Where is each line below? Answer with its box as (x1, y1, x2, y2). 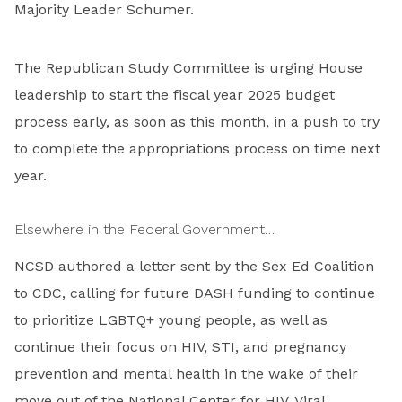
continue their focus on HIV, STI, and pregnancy (14, 337, 346, 355)
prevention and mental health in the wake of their (14, 364, 358, 382)
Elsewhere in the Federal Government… (14, 220, 275, 238)
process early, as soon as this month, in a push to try (14, 112, 380, 130)
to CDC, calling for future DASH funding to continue (14, 284, 375, 301)
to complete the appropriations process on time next (14, 139, 380, 157)
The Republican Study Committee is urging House (14, 58, 363, 76)
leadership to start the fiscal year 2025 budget (14, 85, 335, 103)
